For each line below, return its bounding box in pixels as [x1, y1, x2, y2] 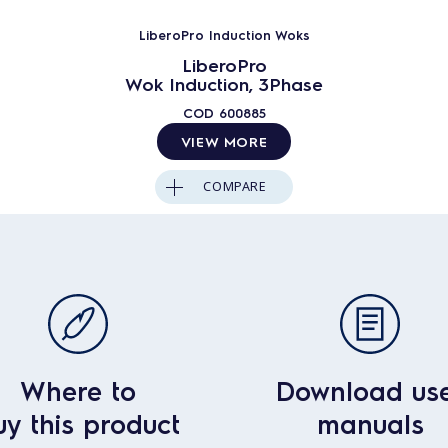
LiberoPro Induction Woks [138, 25, 310, 43]
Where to [19, 373, 136, 407]
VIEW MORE [180, 131, 268, 150]
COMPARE [203, 177, 267, 195]
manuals [316, 406, 424, 440]
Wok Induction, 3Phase [125, 71, 323, 95]
